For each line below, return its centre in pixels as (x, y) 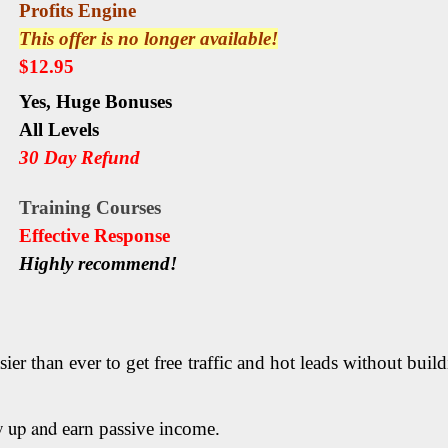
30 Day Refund (79, 158)
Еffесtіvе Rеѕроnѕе (94, 236)
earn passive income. (138, 429)
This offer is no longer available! (148, 39)
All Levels (59, 130)
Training (57, 208)
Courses (128, 208)
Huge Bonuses (114, 102)
